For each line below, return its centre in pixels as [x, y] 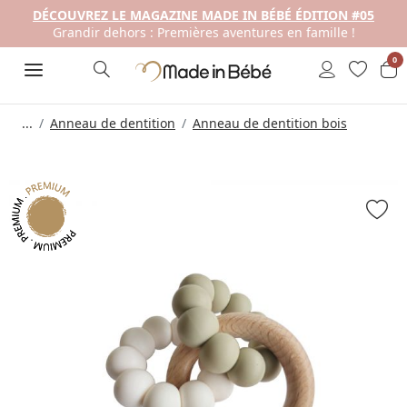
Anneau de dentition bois [270, 123]
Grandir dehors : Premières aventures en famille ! [203, 32]
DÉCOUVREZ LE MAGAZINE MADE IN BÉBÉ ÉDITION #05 [203, 15]
